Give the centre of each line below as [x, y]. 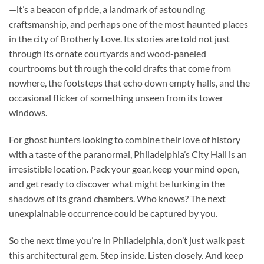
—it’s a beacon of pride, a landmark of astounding [107, 9]
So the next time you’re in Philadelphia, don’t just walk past [127, 240]
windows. [28, 113]
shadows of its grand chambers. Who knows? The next [117, 199]
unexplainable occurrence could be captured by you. [113, 213]
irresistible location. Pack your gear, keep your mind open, [124, 169]
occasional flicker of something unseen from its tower [116, 98]
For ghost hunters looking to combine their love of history [125, 140]
